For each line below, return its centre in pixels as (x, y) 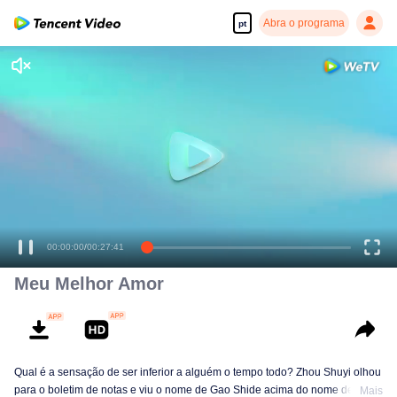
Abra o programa (304, 23)
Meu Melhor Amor (89, 284)
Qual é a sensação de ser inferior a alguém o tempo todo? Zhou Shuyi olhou (198, 372)
